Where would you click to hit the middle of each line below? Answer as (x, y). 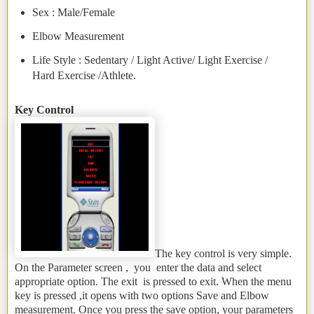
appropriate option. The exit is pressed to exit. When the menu (153, 281)
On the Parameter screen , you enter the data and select (138, 267)
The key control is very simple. (223, 253)
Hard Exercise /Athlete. (84, 76)
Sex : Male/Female (73, 13)
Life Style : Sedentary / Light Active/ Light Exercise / (150, 60)
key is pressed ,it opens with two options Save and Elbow (142, 295)
